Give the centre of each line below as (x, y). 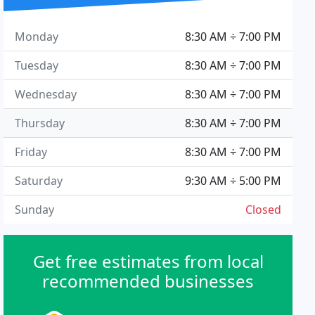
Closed (263, 210)
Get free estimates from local (148, 261)
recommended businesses (148, 281)
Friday (31, 152)
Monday (37, 37)
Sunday (35, 210)
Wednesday (46, 94)
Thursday (40, 123)
